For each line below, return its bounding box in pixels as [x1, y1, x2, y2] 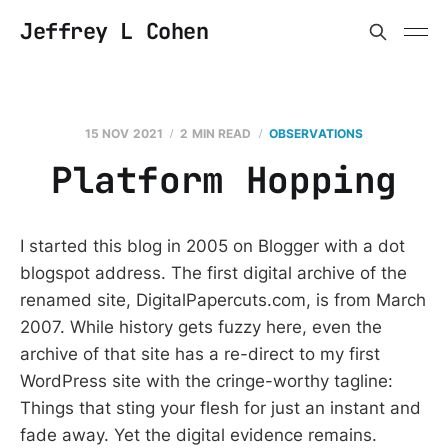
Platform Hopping [50, 156, 398, 204]
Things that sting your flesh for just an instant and [20, 398, 421, 418]
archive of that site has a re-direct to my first [20, 344, 380, 364]
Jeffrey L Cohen [20, 17, 209, 46]
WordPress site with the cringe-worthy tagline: [20, 371, 393, 391]
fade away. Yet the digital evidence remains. [20, 425, 377, 445]
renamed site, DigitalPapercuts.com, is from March [20, 290, 426, 310]
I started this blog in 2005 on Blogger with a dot [20, 236, 405, 256]
